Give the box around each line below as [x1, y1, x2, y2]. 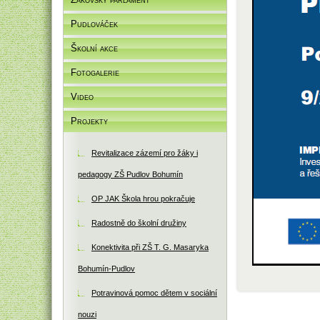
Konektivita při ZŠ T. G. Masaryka [91, 243, 209, 251]
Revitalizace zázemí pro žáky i [91, 149, 198, 157]
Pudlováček [71, 19, 118, 29]
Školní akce [71, 43, 118, 54]
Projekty [71, 116, 108, 126]
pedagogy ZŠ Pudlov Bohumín [78, 170, 183, 179]
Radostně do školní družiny [91, 219, 186, 227]
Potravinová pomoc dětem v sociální [91, 289, 217, 297]
